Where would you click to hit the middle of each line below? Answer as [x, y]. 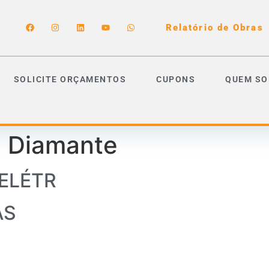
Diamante [63, 145]
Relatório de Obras [214, 28]
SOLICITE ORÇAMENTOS [70, 79]
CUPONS [176, 79]
